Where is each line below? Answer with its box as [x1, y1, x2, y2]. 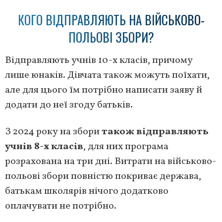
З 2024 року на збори [5, 124, 102, 139]
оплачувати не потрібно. [5, 199, 116, 213]
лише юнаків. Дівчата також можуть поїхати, [5, 68, 210, 82]
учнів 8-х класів [5, 139, 83, 154]
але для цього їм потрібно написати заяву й [5, 83, 202, 97]
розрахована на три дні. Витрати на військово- [5, 154, 216, 168]
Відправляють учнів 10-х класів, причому [5, 53, 193, 67]
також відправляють [102, 124, 209, 139]
